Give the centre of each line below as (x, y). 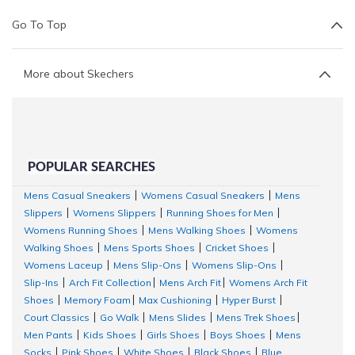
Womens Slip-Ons (234, 265)
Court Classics (57, 318)
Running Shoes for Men (220, 213)
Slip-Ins (41, 283)
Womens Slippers (115, 213)
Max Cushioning (175, 300)
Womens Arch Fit (268, 283)
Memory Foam (97, 300)
